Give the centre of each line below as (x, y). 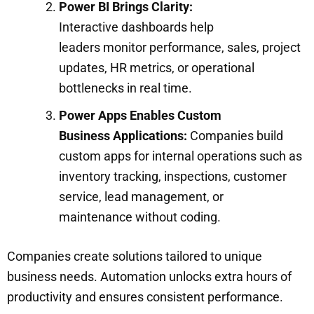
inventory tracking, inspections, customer (173, 176)
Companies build (235, 135)
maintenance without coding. (140, 217)
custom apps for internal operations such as (180, 156)
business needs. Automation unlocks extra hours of (149, 276)
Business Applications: (123, 135)
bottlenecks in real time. (127, 88)
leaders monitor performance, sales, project (180, 47)
